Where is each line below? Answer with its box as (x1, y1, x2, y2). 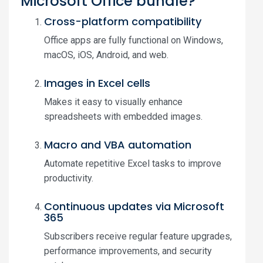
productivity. (44, 173, 93, 184)
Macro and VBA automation (44, 137, 191, 152)
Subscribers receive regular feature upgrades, (44, 231, 232, 242)
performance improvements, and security (44, 245, 212, 257)
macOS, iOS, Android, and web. (44, 49, 168, 60)
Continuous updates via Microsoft (44, 199, 224, 214)
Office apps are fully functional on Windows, (44, 35, 223, 46)
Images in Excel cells (44, 76, 150, 90)
